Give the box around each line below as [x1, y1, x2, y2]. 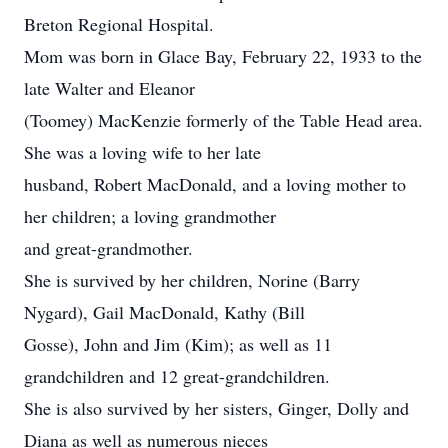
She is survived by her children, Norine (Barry [24, 268, 360, 292]
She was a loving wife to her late [24, 140, 261, 164]
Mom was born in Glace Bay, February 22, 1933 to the [24, 44, 422, 68]
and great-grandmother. [24, 236, 193, 260]
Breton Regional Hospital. [24, 12, 214, 36]
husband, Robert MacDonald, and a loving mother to [24, 172, 406, 196]
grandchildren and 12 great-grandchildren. [24, 364, 330, 388]
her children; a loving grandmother [24, 204, 276, 228]
